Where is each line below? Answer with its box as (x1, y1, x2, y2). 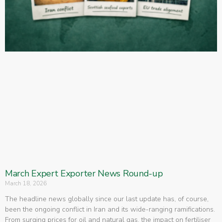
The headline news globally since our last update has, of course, (5, 194, 209, 204)
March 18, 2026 (5, 179, 47, 187)
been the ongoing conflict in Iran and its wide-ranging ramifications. (5, 204, 215, 214)
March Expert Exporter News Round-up (5, 167, 163, 179)
